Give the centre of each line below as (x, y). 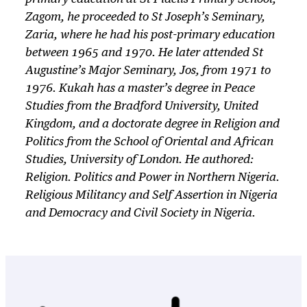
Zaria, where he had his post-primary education (150, 36)
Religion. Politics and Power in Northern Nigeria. (152, 178)
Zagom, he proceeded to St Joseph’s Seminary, (145, 18)
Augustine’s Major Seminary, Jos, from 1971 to (148, 71)
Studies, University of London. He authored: (139, 160)
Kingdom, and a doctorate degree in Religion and (152, 125)
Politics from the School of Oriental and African (149, 143)
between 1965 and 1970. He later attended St (144, 53)
